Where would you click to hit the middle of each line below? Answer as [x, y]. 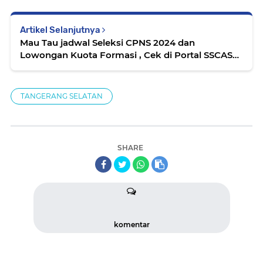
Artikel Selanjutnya [61, 30]
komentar [131, 225]
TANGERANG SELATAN [62, 96]
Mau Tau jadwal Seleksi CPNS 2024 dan [107, 43]
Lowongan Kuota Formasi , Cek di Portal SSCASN [112, 55]
